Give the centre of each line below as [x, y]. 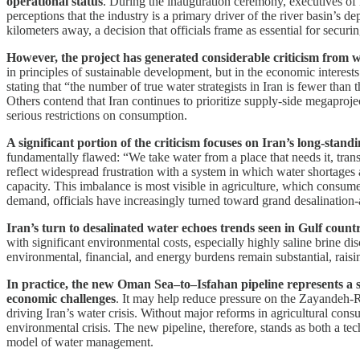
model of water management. [80, 342]
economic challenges [61, 298]
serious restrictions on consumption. [97, 115]
